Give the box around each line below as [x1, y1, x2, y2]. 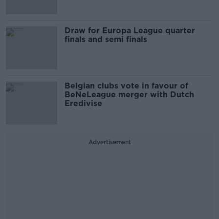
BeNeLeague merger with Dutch [65, 90, 194, 99]
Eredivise [65, 99, 102, 108]
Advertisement [88, 138, 131, 146]
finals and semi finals [65, 35, 147, 44]
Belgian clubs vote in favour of [65, 81, 188, 90]
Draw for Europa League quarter [65, 26, 195, 35]
